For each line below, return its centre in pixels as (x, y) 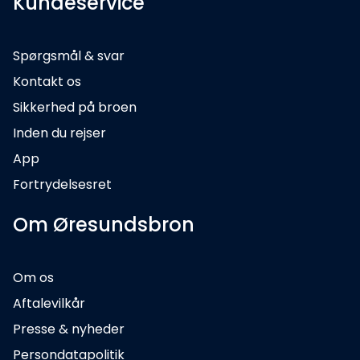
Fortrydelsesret (62, 185)
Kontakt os (47, 82)
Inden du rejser (59, 133)
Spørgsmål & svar (69, 56)
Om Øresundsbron (104, 225)
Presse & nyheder (69, 329)
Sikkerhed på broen (75, 108)
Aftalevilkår (49, 304)
